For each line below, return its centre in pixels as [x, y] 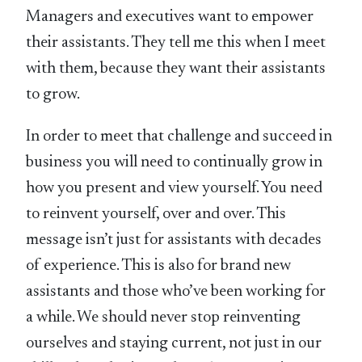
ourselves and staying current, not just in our [174, 344]
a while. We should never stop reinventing [164, 318]
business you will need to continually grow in [175, 163]
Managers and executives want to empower [170, 17]
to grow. [53, 95]
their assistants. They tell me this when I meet [176, 43]
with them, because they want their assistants [176, 69]
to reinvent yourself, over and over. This [156, 215]
